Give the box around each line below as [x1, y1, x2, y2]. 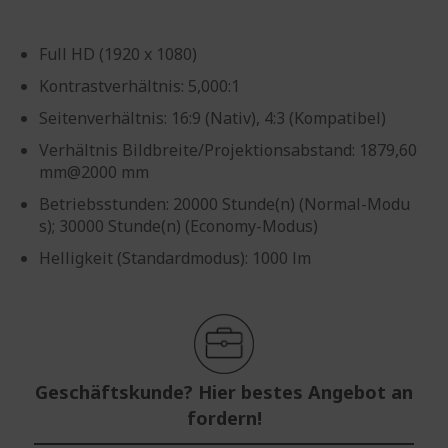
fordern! [186, 406, 262, 430]
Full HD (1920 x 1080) [39, 43, 197, 65]
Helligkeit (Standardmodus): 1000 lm [39, 247, 311, 269]
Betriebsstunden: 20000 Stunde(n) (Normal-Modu [39, 193, 410, 215]
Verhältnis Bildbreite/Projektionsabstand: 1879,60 [39, 139, 417, 161]
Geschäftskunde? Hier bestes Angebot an [35, 380, 413, 404]
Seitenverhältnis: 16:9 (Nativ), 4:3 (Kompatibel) [39, 107, 386, 129]
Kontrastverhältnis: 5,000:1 [39, 75, 240, 97]
